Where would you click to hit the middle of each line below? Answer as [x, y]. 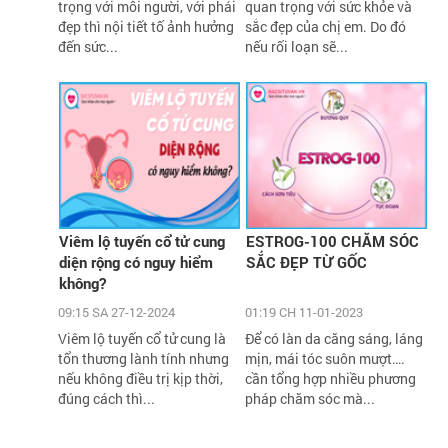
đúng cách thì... [107, 398]
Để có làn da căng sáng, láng [333, 338]
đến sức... [88, 46]
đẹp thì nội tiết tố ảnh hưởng [146, 26]
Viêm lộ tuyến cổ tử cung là [142, 338]
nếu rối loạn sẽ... [296, 46]
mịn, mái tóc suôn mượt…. [324, 358]
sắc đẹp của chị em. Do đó [325, 26]
